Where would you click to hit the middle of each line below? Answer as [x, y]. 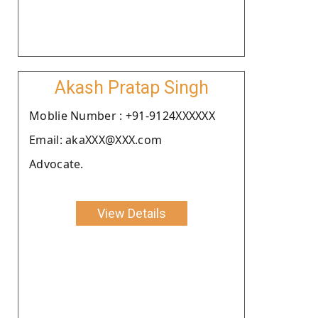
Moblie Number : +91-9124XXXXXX [122, 115]
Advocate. [56, 164]
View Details [131, 213]
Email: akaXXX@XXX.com [96, 139]
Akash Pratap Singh [131, 87]
